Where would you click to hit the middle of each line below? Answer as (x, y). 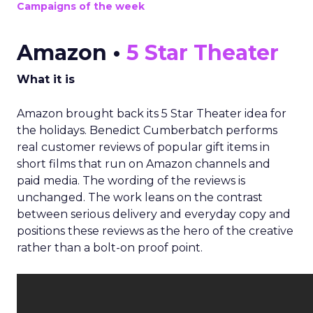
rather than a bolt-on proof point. (110, 248)
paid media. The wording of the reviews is (131, 181)
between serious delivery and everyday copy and (154, 214)
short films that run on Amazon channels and (144, 164)
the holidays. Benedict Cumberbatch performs (147, 130)
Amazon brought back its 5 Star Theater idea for (152, 114)
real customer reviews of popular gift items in (143, 147)
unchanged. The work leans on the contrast (140, 197)
